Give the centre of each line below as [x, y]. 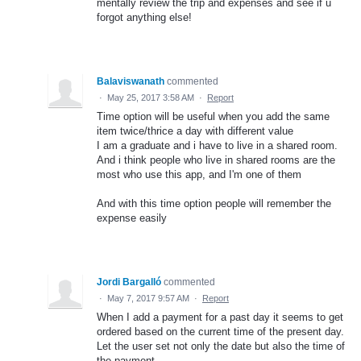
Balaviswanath [131, 81]
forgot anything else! [144, 17]
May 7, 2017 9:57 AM [148, 298]
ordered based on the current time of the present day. [220, 331]
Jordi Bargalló [129, 282]
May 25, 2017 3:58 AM [151, 97]
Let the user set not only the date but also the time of [221, 346]
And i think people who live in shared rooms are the [216, 160]
